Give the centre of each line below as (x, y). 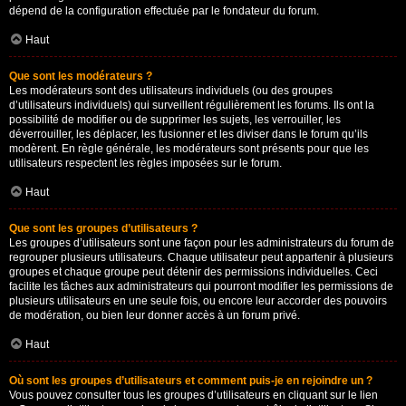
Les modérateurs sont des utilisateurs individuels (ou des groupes (171, 91)
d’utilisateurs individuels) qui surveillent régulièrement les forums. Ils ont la (192, 105)
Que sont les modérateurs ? (81, 76)
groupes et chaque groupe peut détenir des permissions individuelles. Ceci (193, 272)
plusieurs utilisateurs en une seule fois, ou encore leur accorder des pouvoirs (198, 301)
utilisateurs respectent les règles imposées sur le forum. (145, 163)
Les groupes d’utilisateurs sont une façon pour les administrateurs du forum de (202, 243)
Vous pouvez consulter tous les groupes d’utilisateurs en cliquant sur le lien (193, 395)
